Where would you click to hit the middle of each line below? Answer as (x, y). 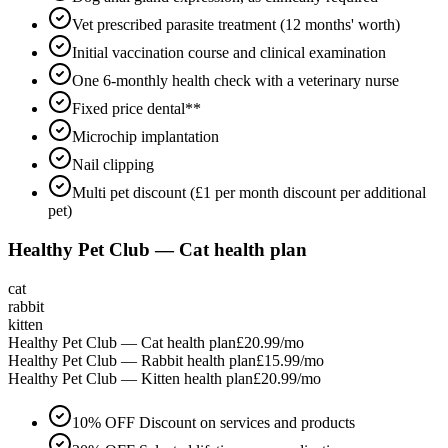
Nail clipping (113, 165)
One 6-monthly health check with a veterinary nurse (235, 81)
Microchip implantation (145, 137)
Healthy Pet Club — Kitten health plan (130, 378)
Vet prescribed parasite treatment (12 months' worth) (236, 25)
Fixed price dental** (136, 109)
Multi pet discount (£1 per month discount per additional (249, 193)
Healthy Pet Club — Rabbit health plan (132, 360)
